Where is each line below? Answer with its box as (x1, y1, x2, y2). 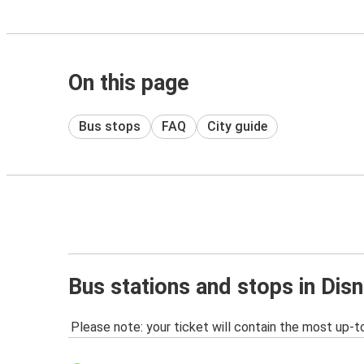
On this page (68, 70, 189, 96)
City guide (207, 118, 267, 134)
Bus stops (79, 118, 141, 134)
